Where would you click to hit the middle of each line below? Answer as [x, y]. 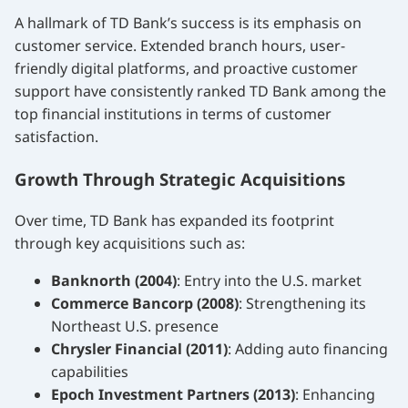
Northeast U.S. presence [135, 326]
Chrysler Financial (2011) [139, 348]
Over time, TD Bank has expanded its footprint [174, 220]
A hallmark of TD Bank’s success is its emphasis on [188, 23]
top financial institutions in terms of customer [173, 114]
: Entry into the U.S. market [269, 280]
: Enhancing [335, 394]
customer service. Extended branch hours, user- [180, 46]
